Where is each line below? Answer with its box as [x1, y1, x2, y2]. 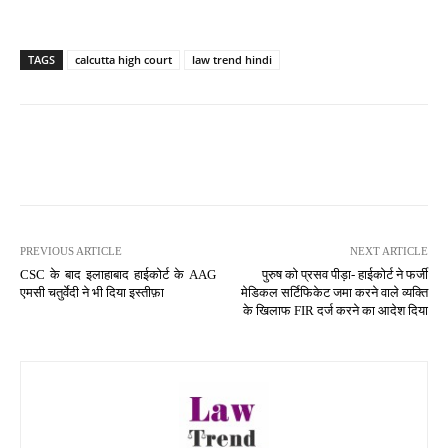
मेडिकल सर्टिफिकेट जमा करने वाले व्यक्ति [240, 284, 428, 300]
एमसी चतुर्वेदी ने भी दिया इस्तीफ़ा [20, 284, 164, 300]
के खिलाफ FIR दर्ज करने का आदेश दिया [242, 302, 428, 318]
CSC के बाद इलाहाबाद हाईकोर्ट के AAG [20, 266, 216, 282]
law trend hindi [192, 51, 272, 67]
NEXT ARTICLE [349, 244, 428, 257]
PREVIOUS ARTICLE [20, 244, 122, 257]
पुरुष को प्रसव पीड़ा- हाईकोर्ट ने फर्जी [261, 266, 428, 282]
